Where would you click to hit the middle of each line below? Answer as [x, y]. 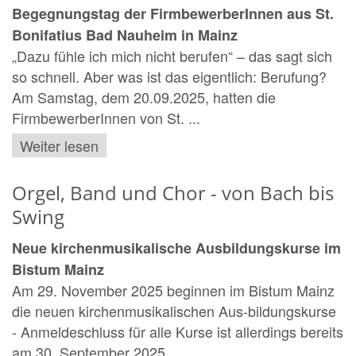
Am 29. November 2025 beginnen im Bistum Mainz [173, 290]
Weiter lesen [59, 145]
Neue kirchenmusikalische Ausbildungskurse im [176, 248]
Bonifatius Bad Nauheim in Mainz [125, 35]
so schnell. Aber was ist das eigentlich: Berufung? [169, 77]
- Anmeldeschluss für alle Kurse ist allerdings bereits [178, 331]
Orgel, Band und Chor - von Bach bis [173, 192]
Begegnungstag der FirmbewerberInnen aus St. [173, 14]
